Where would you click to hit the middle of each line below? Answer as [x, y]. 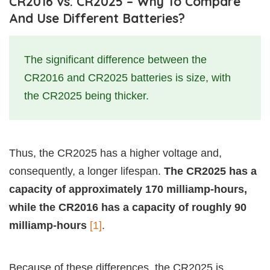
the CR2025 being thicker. [86, 96]
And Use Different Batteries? [97, 18]
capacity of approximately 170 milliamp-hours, [128, 190]
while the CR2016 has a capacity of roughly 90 [128, 208]
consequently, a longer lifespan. [86, 171]
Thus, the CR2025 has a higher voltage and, [115, 153]
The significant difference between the [115, 60]
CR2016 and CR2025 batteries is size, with [127, 78]
